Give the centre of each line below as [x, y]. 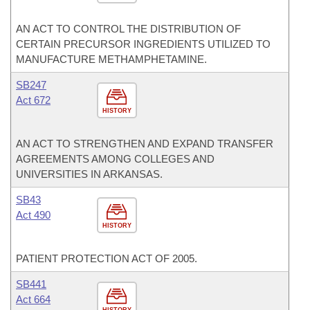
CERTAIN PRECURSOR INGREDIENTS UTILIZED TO [143, 44]
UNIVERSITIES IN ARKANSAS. [89, 174]
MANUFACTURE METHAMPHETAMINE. [111, 59]
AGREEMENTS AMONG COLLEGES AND [115, 159]
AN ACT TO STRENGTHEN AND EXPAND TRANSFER [145, 144]
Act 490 [33, 215]
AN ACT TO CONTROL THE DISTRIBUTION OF [128, 29]
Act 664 [33, 299]
